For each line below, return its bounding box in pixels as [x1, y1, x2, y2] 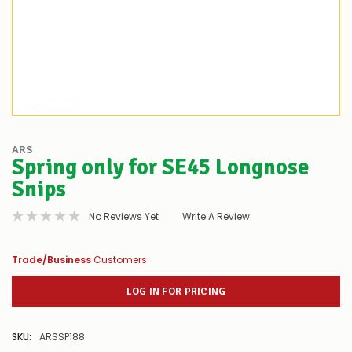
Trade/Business [12, 253, 91, 267]
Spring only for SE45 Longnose [12, 153, 309, 181]
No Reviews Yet [89, 210, 159, 224]
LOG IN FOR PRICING [126, 284, 226, 298]
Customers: [91, 253, 149, 267]
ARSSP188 [39, 330, 85, 344]
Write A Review [182, 210, 250, 224]
